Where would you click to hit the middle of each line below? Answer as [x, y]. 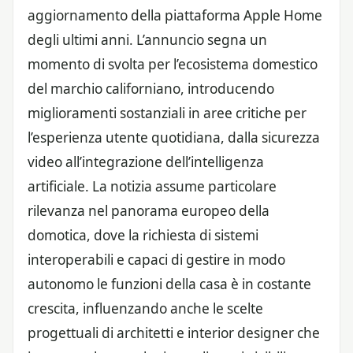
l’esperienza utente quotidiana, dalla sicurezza [174, 137]
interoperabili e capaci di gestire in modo [156, 259]
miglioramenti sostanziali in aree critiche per [167, 113]
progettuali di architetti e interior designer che [174, 333]
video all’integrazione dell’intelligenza [146, 162]
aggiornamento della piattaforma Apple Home [175, 15]
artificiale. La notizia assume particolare [152, 186]
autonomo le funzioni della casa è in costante [169, 284]
